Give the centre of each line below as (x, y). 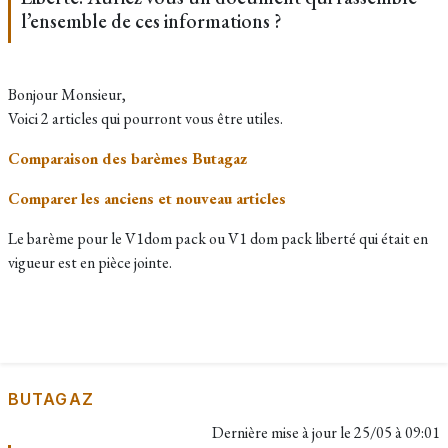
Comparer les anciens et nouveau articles (147, 198)
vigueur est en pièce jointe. (90, 262)
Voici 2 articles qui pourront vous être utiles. (145, 118)
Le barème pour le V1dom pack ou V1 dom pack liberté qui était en (218, 238)
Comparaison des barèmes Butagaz (127, 158)
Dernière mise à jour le (283, 432)
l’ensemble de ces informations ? (151, 21)
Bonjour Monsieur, (67, 94)
